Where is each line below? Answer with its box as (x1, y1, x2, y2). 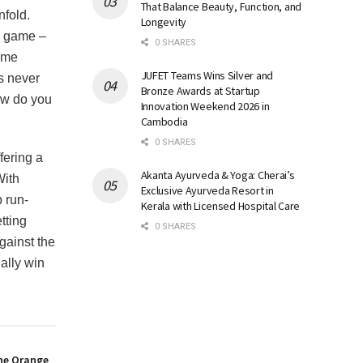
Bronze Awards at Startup (140, 83, 260, 98)
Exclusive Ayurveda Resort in (140, 182, 274, 198)
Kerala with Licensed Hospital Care (140, 198, 300, 213)
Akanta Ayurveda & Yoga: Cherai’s (140, 167, 295, 182)
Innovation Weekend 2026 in (140, 98, 270, 113)
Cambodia (140, 113, 188, 129)
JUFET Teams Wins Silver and (140, 67, 273, 83)
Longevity (140, 14, 186, 29)
